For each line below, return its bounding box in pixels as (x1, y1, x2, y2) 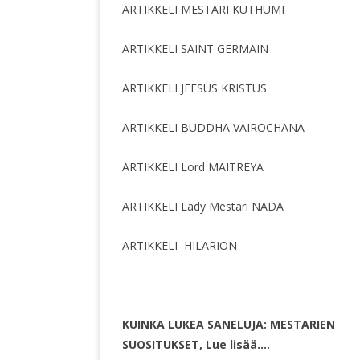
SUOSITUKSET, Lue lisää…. (122, 337, 270, 353)
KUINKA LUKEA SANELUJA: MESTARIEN (122, 317, 335, 333)
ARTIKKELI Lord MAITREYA (122, 159, 264, 175)
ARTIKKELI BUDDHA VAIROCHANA (122, 120, 305, 136)
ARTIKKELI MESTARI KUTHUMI (122, 2, 284, 18)
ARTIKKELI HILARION (122, 238, 237, 254)
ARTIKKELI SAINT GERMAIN (122, 41, 268, 57)
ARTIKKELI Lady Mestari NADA (122, 198, 284, 215)
